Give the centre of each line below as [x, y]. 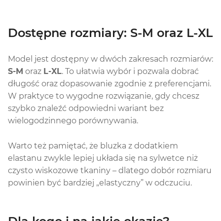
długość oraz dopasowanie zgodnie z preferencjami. [110, 83]
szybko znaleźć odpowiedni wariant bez [86, 108]
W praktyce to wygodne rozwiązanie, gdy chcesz [104, 96]
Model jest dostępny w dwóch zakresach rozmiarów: [110, 59]
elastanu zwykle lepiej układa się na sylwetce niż [103, 158]
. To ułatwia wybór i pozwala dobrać [130, 71]
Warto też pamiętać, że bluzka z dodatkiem [93, 146]
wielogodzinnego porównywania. [73, 120]
